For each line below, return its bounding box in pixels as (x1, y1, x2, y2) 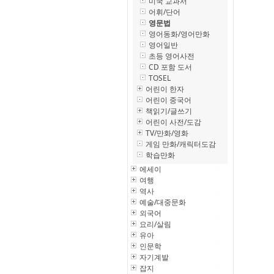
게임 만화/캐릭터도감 (146, 139, 216, 149)
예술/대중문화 (139, 197, 186, 207)
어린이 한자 (146, 84, 184, 94)
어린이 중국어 (146, 95, 191, 105)
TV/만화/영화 (146, 128, 188, 138)
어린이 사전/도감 (146, 117, 201, 127)
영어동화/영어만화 (149, 29, 210, 39)
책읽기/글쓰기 (146, 106, 192, 116)
